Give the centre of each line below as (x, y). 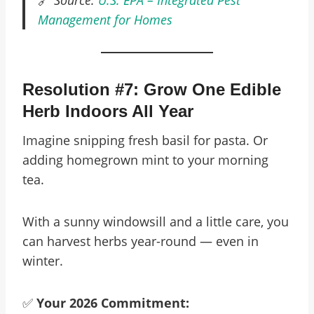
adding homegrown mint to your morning (145, 160)
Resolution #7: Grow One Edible (152, 89)
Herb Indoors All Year (108, 111)
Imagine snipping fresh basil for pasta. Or (145, 140)
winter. (43, 261)
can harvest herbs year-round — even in (141, 241)
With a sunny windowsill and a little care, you (156, 221)
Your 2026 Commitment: (113, 303)
